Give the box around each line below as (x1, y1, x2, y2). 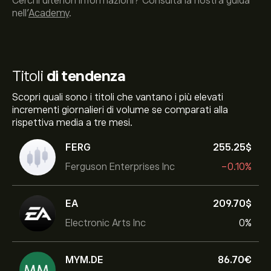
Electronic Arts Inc (65, 217, 146, 229)
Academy (28, 8, 69, 19)
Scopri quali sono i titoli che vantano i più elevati (12, 92, 223, 103)
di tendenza (46, 68, 125, 84)
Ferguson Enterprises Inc (65, 161, 175, 172)
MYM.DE (65, 254, 103, 266)
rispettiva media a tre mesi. (12, 117, 132, 128)
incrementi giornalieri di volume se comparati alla (12, 105, 228, 116)
